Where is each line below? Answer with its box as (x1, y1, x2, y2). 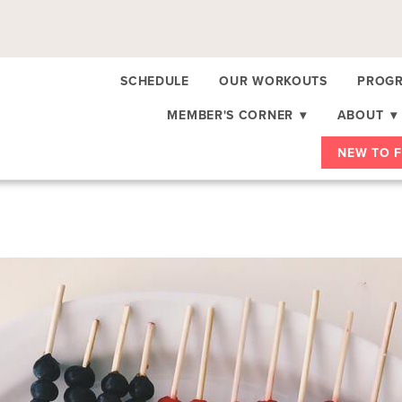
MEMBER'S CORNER (167, 105, 298, 124)
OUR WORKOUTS (219, 71, 328, 90)
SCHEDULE (120, 71, 189, 90)
